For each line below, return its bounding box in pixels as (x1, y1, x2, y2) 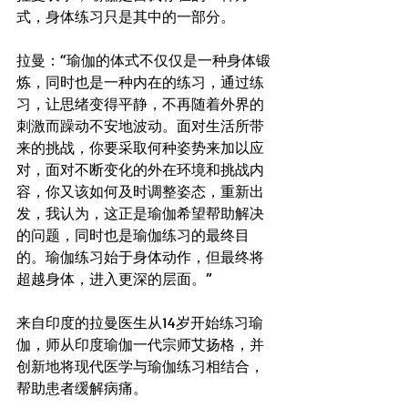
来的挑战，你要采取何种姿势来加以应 (16, 138, 264, 158)
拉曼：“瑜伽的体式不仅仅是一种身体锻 (16, 51, 270, 70)
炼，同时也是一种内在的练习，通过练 (16, 73, 264, 92)
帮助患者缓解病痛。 (16, 379, 148, 398)
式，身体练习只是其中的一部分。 (16, 7, 239, 26)
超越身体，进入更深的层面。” (16, 270, 216, 289)
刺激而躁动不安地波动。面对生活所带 (16, 117, 264, 136)
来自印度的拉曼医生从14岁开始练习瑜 (16, 313, 263, 332)
